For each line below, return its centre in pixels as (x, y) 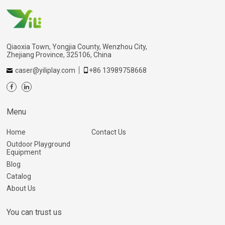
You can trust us (34, 212)
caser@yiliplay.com (45, 71)
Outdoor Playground (39, 144)
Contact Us (108, 132)
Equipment (24, 152)
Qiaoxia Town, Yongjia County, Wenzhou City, (77, 47)
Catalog (19, 177)
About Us (21, 189)
